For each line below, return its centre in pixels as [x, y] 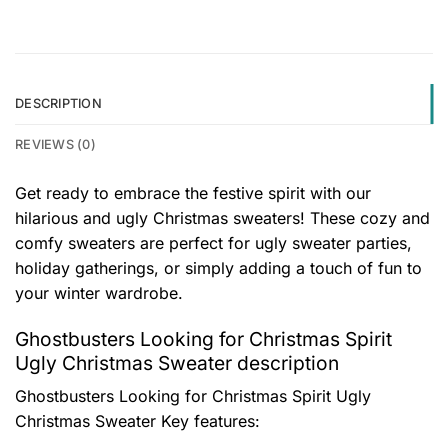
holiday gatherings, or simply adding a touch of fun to [218, 267]
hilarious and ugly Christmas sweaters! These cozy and [222, 217]
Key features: [210, 421]
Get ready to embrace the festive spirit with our [193, 192]
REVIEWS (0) [55, 144]
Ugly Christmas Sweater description [177, 362]
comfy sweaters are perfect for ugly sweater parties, [213, 242]
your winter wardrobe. [99, 292]
